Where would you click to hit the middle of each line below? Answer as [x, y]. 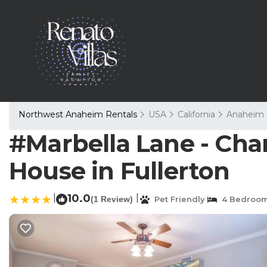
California [196, 114]
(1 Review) [112, 199]
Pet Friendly [177, 199]
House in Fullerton [119, 171]
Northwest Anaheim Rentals [79, 114]
